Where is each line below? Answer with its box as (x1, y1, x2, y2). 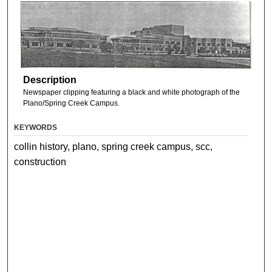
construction (14, 157, 67, 168)
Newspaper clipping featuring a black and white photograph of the (22, 87, 240, 97)
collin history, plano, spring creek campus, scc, (14, 141, 213, 152)
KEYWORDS (14, 123, 58, 132)
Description (22, 74, 76, 85)
